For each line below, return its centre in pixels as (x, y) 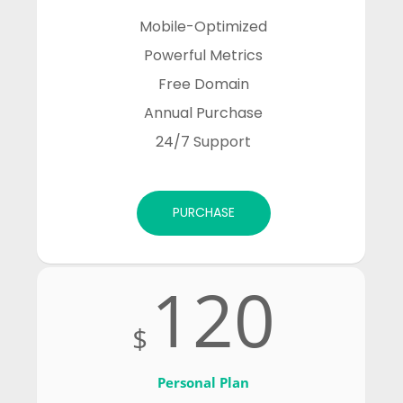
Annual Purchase (204, 113)
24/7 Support (204, 142)
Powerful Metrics (204, 55)
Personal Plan (204, 382)
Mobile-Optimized (204, 27)
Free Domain (203, 84)
